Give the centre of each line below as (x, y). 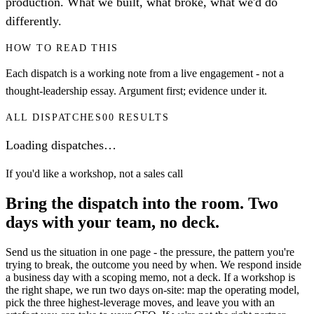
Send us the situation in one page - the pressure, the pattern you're (150, 252)
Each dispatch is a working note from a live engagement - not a (145, 74)
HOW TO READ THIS (62, 48)
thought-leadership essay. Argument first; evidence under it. (136, 91)
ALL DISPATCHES (54, 118)
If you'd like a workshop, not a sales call (94, 174)
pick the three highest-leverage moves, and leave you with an (140, 302)
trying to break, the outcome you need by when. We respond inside (153, 264)
